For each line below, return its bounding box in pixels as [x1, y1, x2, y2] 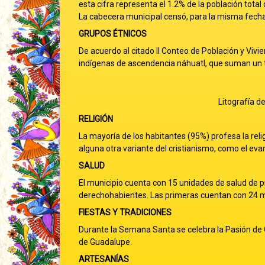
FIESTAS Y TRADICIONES [78, 208, 172, 217]
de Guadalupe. [78, 237, 132, 247]
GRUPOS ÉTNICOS [78, 29, 147, 38]
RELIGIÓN [78, 114, 113, 124]
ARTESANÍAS [78, 254, 129, 264]
